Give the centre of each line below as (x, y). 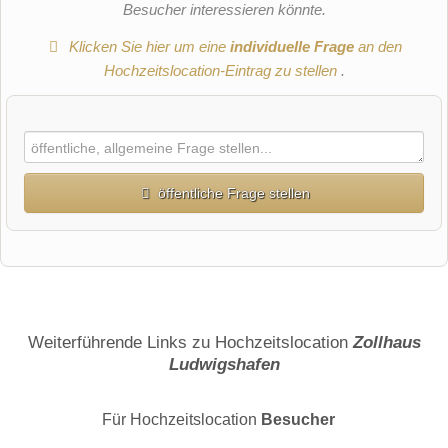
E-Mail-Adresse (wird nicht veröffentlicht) (166, 410)
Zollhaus (386, 341)
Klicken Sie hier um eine (148, 46)
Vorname (55, 250)
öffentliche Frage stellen (233, 193)
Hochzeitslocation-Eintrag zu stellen (222, 70)
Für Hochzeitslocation (181, 419)
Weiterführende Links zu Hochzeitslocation (190, 341)
